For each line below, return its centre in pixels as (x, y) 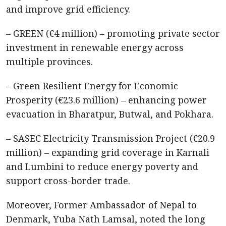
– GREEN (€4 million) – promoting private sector (113, 33)
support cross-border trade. (68, 181)
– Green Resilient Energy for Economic (92, 86)
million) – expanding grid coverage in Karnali (108, 152)
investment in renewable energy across (95, 47)
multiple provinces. (49, 62)
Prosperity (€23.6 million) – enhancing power (106, 100)
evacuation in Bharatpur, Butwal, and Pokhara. (110, 114)
